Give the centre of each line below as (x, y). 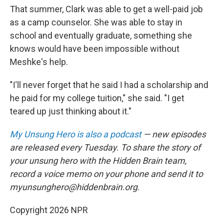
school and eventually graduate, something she (101, 35)
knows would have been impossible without (95, 49)
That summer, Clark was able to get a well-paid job (106, 9)
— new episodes (174, 134)
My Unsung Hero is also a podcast (76, 134)
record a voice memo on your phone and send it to (106, 174)
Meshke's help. (39, 62)
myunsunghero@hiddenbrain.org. (75, 187)
